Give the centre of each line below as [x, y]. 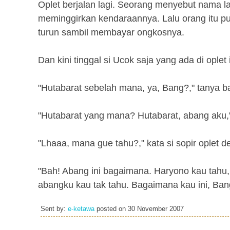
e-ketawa [81, 209]
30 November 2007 [156, 209]
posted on [111, 209]
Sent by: [54, 209]
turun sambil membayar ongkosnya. [111, 32]
